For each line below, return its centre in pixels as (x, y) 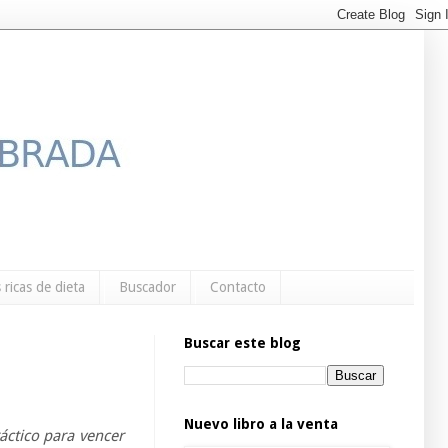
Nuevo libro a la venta (261, 423)
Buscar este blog (242, 342)
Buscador (147, 287)
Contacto (238, 287)
